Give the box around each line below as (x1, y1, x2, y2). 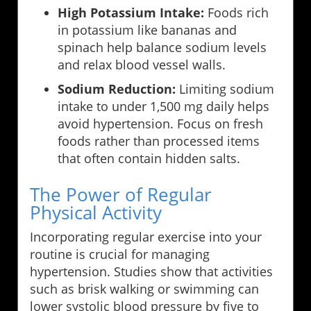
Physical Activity (30, 200, 162, 226)
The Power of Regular (30, 182, 212, 208)
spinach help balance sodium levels (58, 39, 267, 56)
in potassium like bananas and (58, 22, 237, 39)
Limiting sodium (176, 81, 274, 98)
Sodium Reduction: (58, 81, 176, 98)
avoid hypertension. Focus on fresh (58, 115, 263, 133)
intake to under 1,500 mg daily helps (58, 98, 269, 115)
